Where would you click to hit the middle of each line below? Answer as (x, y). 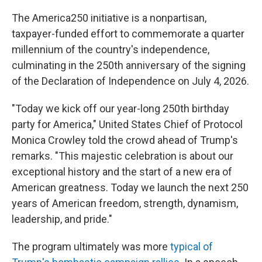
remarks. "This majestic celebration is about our (123, 156)
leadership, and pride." (62, 219)
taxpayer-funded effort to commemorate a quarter (128, 34)
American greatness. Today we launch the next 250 (130, 187)
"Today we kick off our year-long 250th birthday (120, 108)
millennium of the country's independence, (111, 49)
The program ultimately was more (91, 247)
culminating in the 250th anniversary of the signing (129, 65)
